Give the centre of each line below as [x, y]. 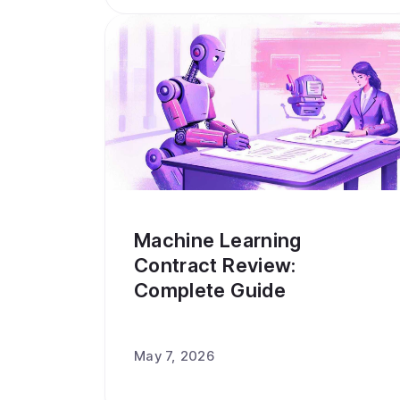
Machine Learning [218, 240]
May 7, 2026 [174, 356]
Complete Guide [210, 290]
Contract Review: [215, 265]
